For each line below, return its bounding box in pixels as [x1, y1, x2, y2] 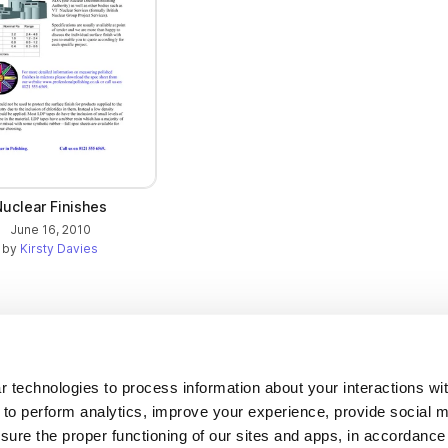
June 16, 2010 [9, 221, 91, 237]
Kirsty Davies [20, 240, 98, 256]
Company [236, 370, 303, 388]
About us [236, 404, 288, 420]
